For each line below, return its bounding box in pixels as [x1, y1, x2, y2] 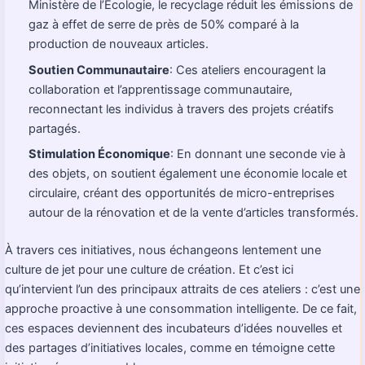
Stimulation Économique [29, 146, 171, 161]
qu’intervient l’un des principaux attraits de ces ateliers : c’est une [5, 281, 360, 297]
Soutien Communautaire [29, 62, 170, 77]
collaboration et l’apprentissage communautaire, [29, 81, 293, 97]
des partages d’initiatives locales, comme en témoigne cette [5, 340, 335, 355]
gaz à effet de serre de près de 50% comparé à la [29, 17, 300, 33]
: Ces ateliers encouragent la [169, 62, 327, 77]
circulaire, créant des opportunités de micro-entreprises [29, 185, 336, 200]
